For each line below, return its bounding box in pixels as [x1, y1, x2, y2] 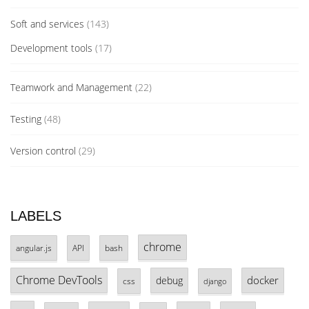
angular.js [16, 242, 52, 254]
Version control [10, 144, 76, 158]
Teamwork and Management [10, 81, 132, 94]
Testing [10, 112, 41, 126]
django [203, 276, 226, 287]
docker [247, 273, 279, 288]
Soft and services [10, 17, 84, 31]
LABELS [10, 208, 61, 224]
